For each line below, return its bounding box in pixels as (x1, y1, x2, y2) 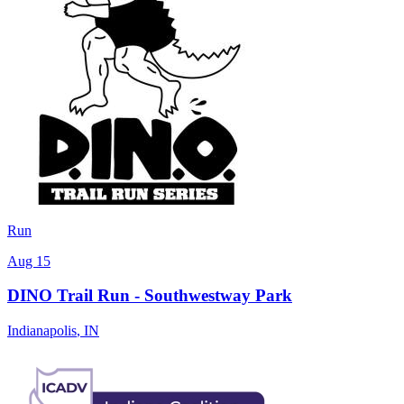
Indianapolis (7, 323, 77, 339)
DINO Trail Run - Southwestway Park (7, 286, 292, 306)
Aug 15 (7, 252, 50, 269)
